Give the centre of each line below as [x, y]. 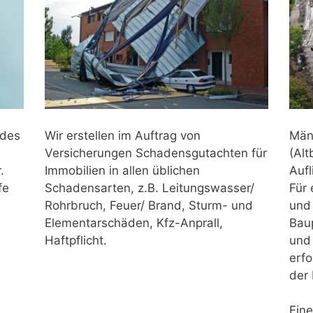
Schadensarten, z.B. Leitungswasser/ [150, 188]
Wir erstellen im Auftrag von [123, 135]
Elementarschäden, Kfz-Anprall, [134, 223]
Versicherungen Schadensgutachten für [156, 153]
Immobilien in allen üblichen [122, 170]
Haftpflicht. [76, 240]
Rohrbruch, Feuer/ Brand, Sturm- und [149, 205]
